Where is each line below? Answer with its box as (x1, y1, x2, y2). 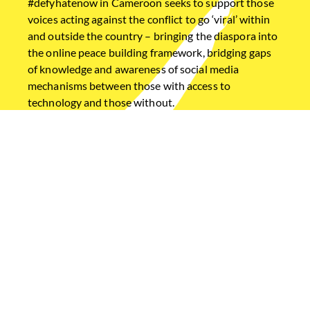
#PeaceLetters (28, 269, 98, 283)
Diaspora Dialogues (28, 250, 122, 264)
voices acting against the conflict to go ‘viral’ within (28, 12, 271, 26)
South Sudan (194, 158, 257, 172)
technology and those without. (28, 95, 174, 109)
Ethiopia (76, 158, 118, 172)
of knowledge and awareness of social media (28, 62, 239, 76)
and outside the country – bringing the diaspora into (28, 29, 278, 43)
